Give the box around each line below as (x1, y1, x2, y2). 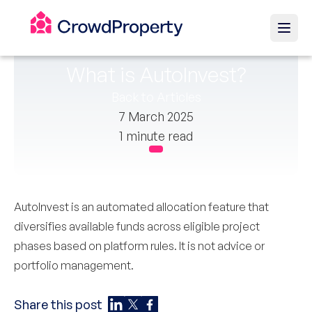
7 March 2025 (118, 109, 194, 124)
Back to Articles (111, 89, 201, 104)
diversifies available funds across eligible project (14, 219, 260, 233)
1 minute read (119, 128, 193, 143)
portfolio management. (14, 258, 134, 272)
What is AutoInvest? (66, 61, 246, 87)
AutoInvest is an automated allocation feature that (14, 200, 269, 214)
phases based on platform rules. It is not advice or (14, 239, 265, 253)
